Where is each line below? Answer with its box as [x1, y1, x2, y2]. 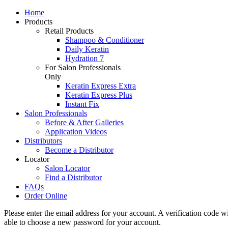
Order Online [24, 191, 67, 200]
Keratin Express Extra [65, 81, 136, 90]
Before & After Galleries [45, 118, 124, 127]
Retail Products [45, 26, 94, 35]
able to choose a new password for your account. [4, 218, 161, 226]
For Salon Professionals [45, 63, 121, 72]
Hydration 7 [65, 54, 104, 63]
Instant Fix [65, 100, 99, 108]
